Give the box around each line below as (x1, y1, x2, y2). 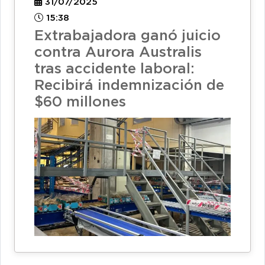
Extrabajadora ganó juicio (34, 29, 221, 43)
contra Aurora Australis (34, 46, 202, 59)
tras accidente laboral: (34, 62, 195, 76)
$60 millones (34, 95, 126, 109)
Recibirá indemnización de (34, 79, 224, 92)
